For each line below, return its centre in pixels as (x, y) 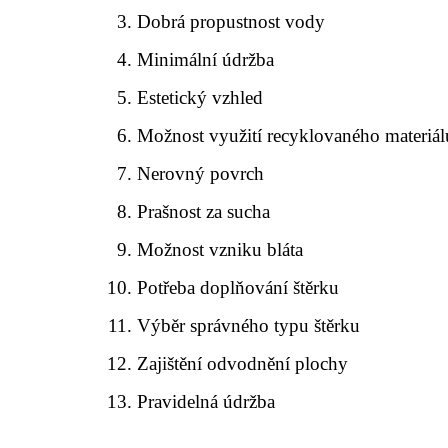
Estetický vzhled (200, 97)
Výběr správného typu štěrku (249, 325)
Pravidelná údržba (206, 401)
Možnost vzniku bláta (220, 249)
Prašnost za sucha (204, 211)
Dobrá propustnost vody (231, 21)
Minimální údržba (206, 59)
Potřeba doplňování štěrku (238, 287)
